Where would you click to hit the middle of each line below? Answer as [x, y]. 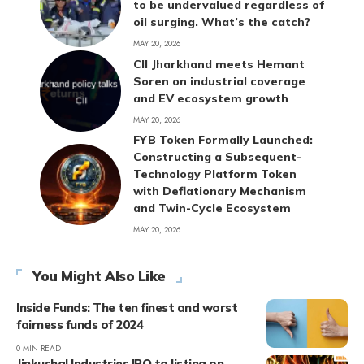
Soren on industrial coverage [219, 81]
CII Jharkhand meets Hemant [219, 64]
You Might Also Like [99, 276]
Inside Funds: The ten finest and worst [127, 308]
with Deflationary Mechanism [220, 191]
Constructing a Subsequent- [217, 157]
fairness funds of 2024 [80, 325]
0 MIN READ [39, 349]
